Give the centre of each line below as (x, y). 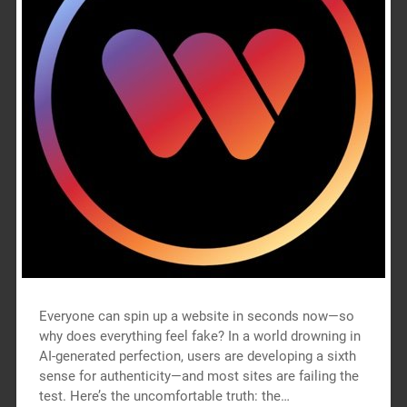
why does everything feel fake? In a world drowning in (199, 336)
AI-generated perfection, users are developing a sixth (197, 356)
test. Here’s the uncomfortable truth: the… (164, 396)
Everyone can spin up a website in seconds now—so (196, 316)
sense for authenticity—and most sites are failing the (199, 376)
